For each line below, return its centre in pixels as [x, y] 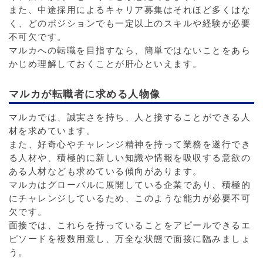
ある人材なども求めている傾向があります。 [105, 171]
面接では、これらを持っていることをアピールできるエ [130, 225]
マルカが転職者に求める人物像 [85, 94]
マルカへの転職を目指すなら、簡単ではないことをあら [130, 51]
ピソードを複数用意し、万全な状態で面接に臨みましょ [130, 239]
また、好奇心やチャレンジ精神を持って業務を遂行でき [130, 144]
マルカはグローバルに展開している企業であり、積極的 [130, 185]
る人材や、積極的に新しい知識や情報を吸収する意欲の [130, 158]
